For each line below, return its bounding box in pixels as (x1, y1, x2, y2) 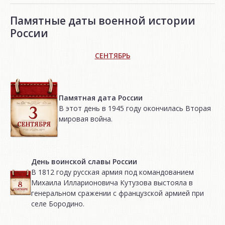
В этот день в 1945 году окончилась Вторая (59, 103, 211, 113)
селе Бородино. (31, 198, 84, 208)
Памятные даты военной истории (10, 13, 195, 28)
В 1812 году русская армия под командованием (31, 167, 194, 177)
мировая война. (59, 114, 113, 124)
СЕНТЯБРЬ (94, 50, 131, 60)
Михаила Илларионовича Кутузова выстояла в (31, 177, 193, 187)
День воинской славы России (31, 156, 137, 166)
